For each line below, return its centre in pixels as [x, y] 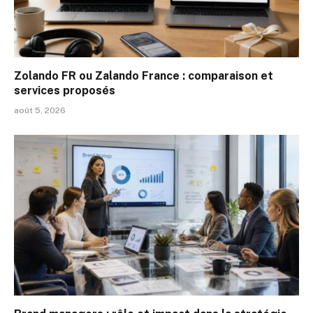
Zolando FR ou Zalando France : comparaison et [144, 76]
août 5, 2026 [40, 111]
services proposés [65, 91]
